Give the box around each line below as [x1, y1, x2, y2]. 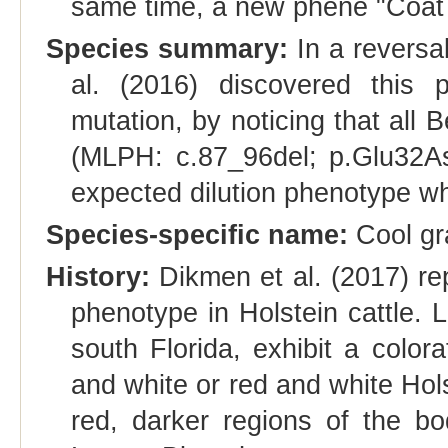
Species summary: [45, 33, 288, 65]
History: [45, 261, 150, 293]
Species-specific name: [45, 219, 348, 251]
